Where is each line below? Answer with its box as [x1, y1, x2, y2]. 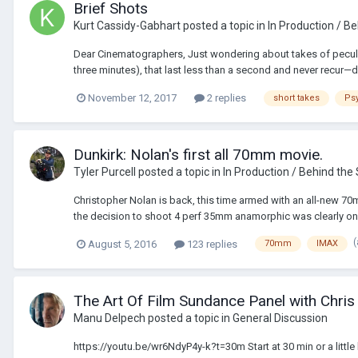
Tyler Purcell [74, 165, 136, 178]
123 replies [185, 237, 237, 250]
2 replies [205, 91, 246, 104]
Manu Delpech [74, 311, 145, 324]
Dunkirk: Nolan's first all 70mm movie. [74, 145, 323, 164]
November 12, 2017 [88, 91, 177, 104]
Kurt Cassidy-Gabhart [74, 18, 181, 32]
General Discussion [233, 311, 328, 324]
